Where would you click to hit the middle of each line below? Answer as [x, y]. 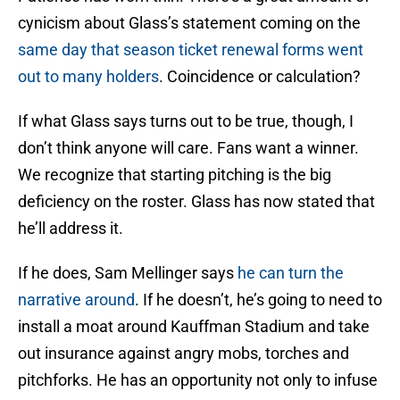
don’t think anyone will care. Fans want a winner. [188, 148]
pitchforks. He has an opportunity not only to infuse [198, 380]
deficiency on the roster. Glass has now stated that [196, 202]
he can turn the [291, 273]
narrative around [76, 300]
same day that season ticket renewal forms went [191, 50]
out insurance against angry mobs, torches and [183, 354]
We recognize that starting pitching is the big [175, 175]
